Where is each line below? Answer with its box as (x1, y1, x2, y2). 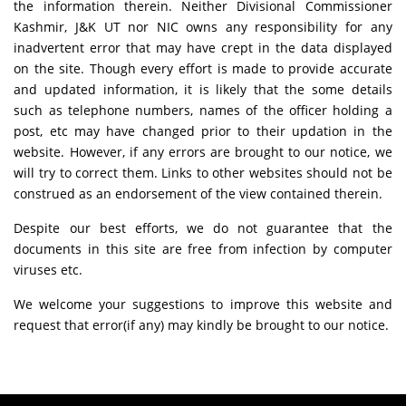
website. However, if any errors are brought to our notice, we (14, 142, 392, 160)
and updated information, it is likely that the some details (14, 80, 392, 98)
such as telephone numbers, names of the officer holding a (14, 101, 392, 119)
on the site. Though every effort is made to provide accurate (14, 59, 392, 77)
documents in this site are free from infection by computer (14, 239, 392, 257)
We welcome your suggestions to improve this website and (14, 295, 392, 313)
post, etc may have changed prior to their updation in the (14, 121, 392, 140)
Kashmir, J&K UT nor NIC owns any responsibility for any (14, 17, 392, 35)
